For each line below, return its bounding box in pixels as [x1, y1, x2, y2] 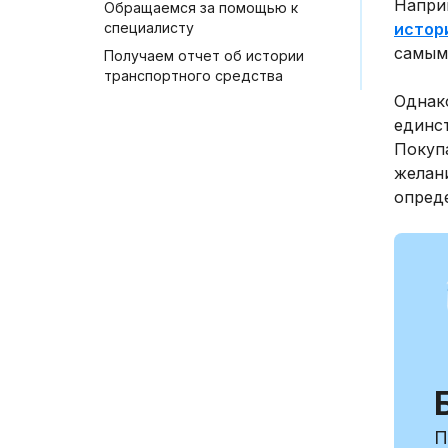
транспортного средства [104, 66, 283, 84]
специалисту [104, 18, 194, 36]
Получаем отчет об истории [104, 46, 304, 64]
